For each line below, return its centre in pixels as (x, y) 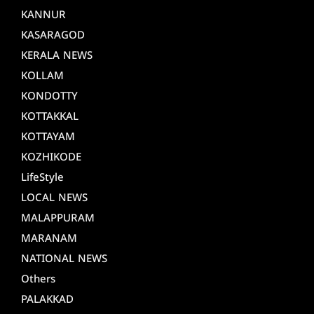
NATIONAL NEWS (64, 259)
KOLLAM (42, 76)
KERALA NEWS (57, 56)
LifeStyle (42, 178)
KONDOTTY (49, 97)
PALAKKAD (47, 300)
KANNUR (43, 15)
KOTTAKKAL (50, 117)
